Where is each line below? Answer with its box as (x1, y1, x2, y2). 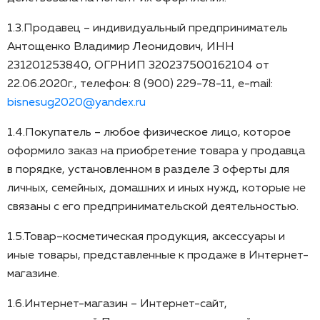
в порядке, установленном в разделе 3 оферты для (7, 164, 289, 176)
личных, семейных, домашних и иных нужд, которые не (7, 182, 306, 194)
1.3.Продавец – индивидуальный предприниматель (7, 22, 288, 34)
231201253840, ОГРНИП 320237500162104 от (7, 59, 269, 71)
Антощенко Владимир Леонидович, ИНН (7, 41, 234, 53)
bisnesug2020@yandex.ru (7, 96, 146, 109)
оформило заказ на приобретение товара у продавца (7, 145, 305, 157)
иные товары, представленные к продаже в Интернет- (7, 249, 309, 261)
